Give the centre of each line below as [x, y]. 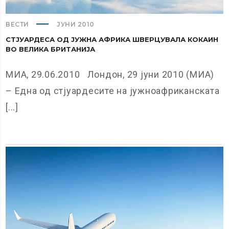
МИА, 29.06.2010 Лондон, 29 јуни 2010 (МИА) [110, 74]
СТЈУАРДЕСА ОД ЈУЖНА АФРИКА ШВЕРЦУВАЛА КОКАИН [112, 39]
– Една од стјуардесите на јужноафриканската [113, 90]
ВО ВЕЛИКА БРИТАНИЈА [51, 49]
